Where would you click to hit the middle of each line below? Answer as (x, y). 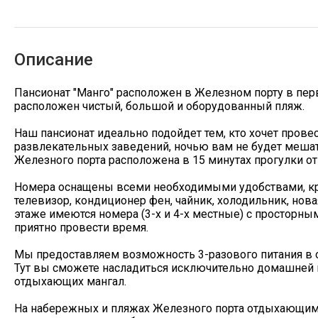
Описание (54, 59)
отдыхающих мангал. (70, 281)
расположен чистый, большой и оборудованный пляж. (159, 106)
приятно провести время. (81, 227)
